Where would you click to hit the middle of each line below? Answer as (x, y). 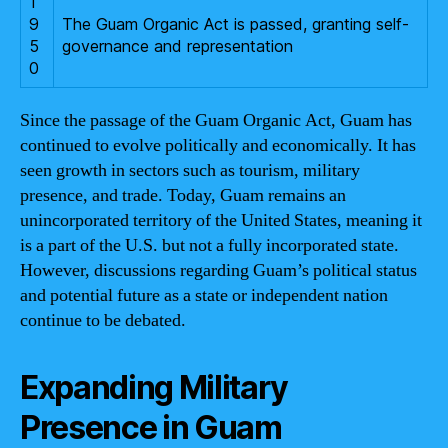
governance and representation (177, 45)
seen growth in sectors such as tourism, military (190, 170)
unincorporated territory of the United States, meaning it (221, 220)
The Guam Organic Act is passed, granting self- (235, 23)
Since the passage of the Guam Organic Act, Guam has (216, 120)
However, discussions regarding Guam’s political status (218, 270)
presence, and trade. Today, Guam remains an (183, 195)
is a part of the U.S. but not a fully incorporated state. (209, 245)
